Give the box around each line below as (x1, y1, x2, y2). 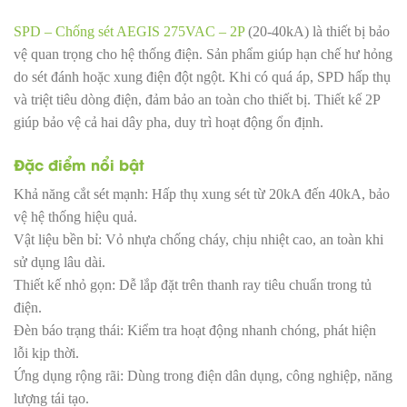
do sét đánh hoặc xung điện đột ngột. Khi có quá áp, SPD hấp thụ (14, 68, 391, 84)
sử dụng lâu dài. (14, 253, 105, 270)
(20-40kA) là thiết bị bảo (244, 23, 390, 39)
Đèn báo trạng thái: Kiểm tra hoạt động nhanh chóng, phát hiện (14, 322, 376, 338)
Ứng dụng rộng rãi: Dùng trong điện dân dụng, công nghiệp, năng (14, 367, 392, 383)
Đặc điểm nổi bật (14, 153, 144, 174)
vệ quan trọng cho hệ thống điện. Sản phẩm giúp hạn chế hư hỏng (14, 45, 392, 62)
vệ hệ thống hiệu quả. (14, 208, 137, 224)
